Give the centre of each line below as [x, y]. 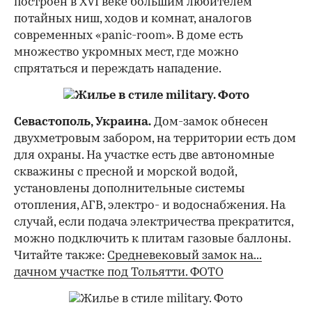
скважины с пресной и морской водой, [125, 172]
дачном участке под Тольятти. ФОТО [119, 272]
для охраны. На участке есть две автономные [144, 155]
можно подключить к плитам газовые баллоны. [152, 239]
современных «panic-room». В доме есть [128, 36]
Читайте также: [61, 256]
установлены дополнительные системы [130, 189]
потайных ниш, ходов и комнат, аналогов [133, 19]
